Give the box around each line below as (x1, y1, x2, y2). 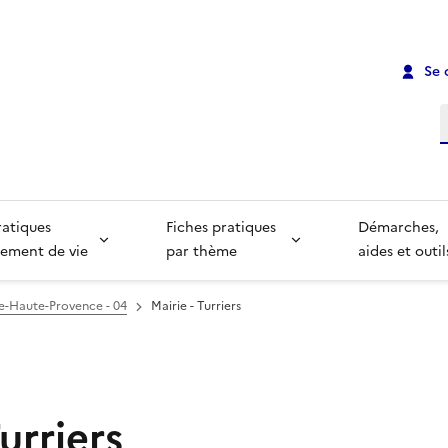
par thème (165, 241, 237, 263)
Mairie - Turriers (151, 297, 241, 316)
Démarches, (358, 217, 444, 239)
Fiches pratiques (165, 217, 280, 239)
